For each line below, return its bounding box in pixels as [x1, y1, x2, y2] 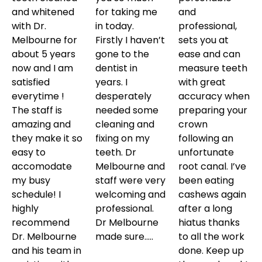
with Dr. [12, 19, 46, 33]
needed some [95, 104, 158, 118]
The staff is [12, 104, 62, 118]
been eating [178, 174, 235, 188]
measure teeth [178, 61, 248, 75]
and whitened [12, 5, 74, 19]
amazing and [12, 118, 71, 132]
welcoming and [95, 188, 166, 202]
